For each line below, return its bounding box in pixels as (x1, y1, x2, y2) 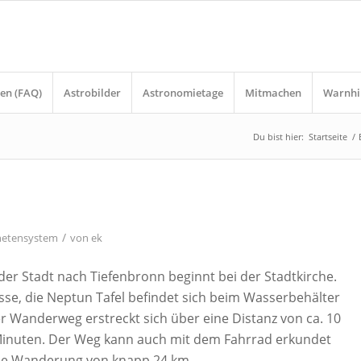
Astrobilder (64, 85, 122, 100)
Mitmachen (245, 85, 302, 100)
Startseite (308, 131, 347, 143)
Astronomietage (143, 85, 224, 100)
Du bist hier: (252, 131, 304, 143)
